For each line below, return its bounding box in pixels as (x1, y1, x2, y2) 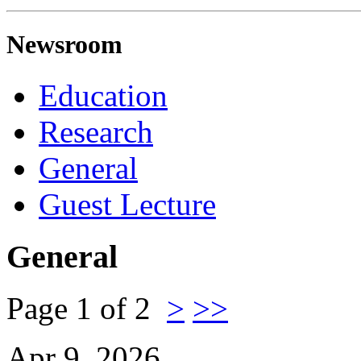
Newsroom (6, 29, 122, 59)
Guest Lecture (39, 187, 216, 222)
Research (39, 114, 153, 150)
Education (39, 78, 168, 114)
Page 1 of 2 (6, 291, 167, 326)
